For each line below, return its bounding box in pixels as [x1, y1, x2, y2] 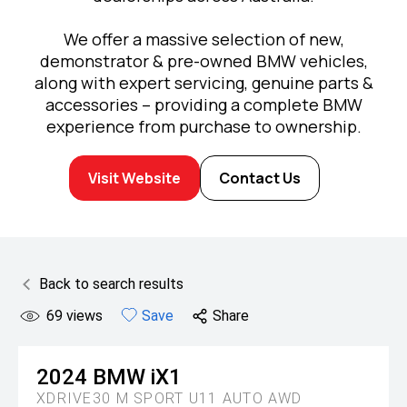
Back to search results [39, 274, 184, 293]
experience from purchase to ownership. [45, 114, 362, 137]
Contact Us [219, 167, 301, 188]
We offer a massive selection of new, [63, 27, 344, 50]
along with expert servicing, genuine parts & [34, 71, 373, 94]
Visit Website [88, 167, 181, 188]
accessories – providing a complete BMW [45, 93, 362, 115]
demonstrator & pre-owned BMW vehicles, [39, 49, 368, 72]
